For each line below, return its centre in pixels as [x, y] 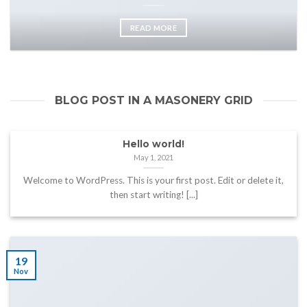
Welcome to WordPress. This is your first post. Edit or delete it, [153, 181]
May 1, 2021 [153, 157]
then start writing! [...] [153, 195]
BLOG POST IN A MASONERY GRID [153, 101]
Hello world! [153, 144]
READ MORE [153, 28]
